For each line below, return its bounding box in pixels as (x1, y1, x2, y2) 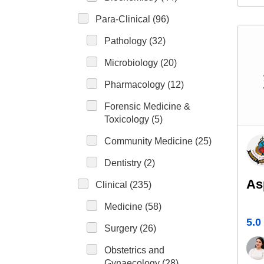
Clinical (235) (95, 180, 151, 190)
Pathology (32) (104, 36, 166, 46)
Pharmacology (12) (104, 80, 184, 90)
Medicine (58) (104, 202, 161, 212)
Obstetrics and (104, 245, 164, 255)
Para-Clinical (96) (95, 14, 169, 24)
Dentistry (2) (104, 158, 155, 168)
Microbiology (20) (104, 58, 177, 68)
